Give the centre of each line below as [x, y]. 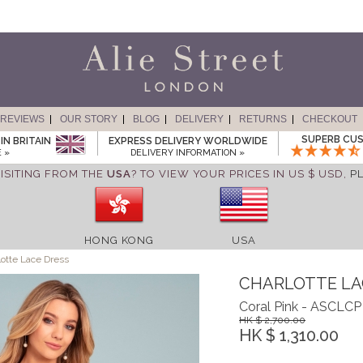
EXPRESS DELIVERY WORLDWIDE [188, 141]
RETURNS [263, 119]
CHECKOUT [329, 119]
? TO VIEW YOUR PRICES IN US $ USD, [240, 174]
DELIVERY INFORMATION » [188, 153]
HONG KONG [119, 240]
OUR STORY [88, 119]
